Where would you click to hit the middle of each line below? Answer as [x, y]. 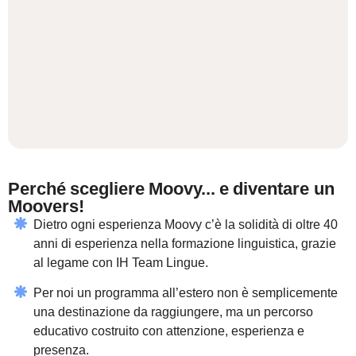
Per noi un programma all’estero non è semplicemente [186, 293]
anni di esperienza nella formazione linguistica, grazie [185, 244]
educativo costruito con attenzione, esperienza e [169, 331]
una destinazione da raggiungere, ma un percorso [173, 312]
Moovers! [46, 206]
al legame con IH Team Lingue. [121, 263]
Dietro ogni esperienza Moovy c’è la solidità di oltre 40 [186, 224]
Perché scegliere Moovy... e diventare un [171, 189]
